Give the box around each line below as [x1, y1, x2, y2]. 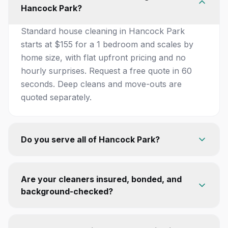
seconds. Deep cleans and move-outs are [21, 78, 182, 89]
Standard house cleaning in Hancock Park [21, 25, 185, 36]
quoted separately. [21, 92, 92, 102]
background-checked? [21, 186, 113, 196]
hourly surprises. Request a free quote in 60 [21, 65, 192, 76]
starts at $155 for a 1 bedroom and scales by [21, 39, 193, 49]
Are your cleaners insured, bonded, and [21, 174, 182, 184]
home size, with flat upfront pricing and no [21, 52, 186, 63]
